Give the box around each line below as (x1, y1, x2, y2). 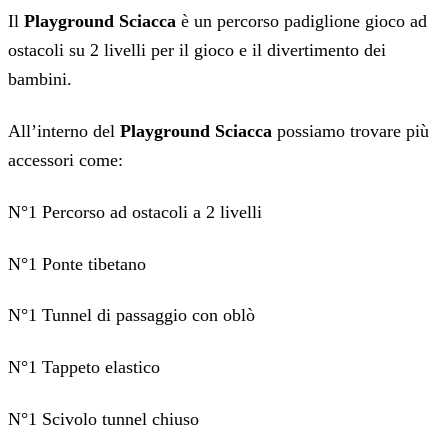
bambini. (8, 68, 72, 89)
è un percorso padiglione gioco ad (176, 10, 427, 31)
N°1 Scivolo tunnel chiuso (8, 409, 199, 430)
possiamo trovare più (272, 120, 429, 141)
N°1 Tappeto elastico (8, 357, 160, 378)
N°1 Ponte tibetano (8, 253, 146, 274)
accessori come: (8, 149, 123, 170)
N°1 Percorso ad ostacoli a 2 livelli (8, 201, 262, 222)
